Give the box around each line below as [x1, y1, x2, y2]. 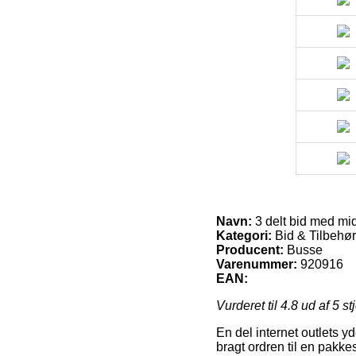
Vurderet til [216, 298, 281, 312]
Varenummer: [216, 257, 297, 271]
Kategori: [216, 228, 272, 242]
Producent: [216, 242, 284, 257]
